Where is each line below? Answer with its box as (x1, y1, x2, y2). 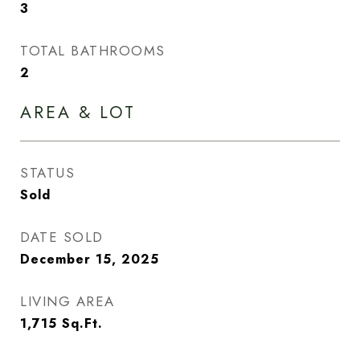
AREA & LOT (20, 100, 136, 125)
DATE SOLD (20, 227, 104, 247)
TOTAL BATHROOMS (20, 41, 166, 60)
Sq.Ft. (62, 314, 103, 333)
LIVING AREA (20, 292, 115, 311)
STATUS (20, 163, 75, 182)
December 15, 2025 (20, 250, 159, 268)
